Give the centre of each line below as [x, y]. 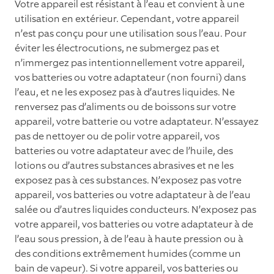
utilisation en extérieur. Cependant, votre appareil [127, 19]
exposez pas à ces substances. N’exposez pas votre [128, 180]
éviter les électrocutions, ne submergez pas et [117, 48]
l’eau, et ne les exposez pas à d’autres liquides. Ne [125, 92]
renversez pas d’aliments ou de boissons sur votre [125, 107]
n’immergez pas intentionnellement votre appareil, [130, 63]
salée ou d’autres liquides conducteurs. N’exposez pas [135, 210]
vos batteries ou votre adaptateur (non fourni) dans [130, 78]
